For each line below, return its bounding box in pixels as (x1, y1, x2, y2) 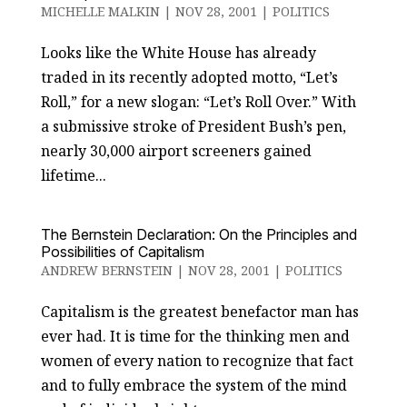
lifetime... (40, 165, 106, 185)
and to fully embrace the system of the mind (40, 375, 347, 395)
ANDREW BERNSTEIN (40, 262, 173, 279)
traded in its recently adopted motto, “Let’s (40, 67, 338, 87)
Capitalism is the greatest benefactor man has (40, 302, 359, 322)
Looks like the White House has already (40, 43, 316, 63)
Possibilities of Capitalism (40, 243, 204, 261)
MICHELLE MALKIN (40, 3, 160, 20)
